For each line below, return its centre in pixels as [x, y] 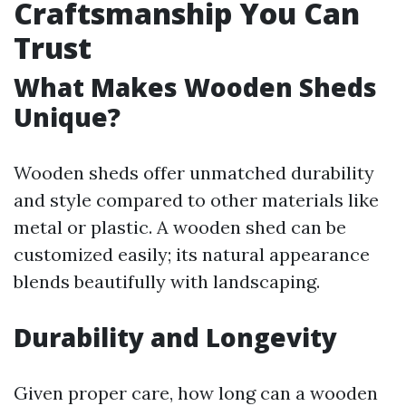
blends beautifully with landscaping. [167, 281]
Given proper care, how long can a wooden [196, 393]
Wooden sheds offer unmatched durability [194, 173]
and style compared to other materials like [196, 200]
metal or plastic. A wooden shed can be [180, 227]
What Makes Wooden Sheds [195, 87]
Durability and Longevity [175, 337]
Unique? [67, 117]
